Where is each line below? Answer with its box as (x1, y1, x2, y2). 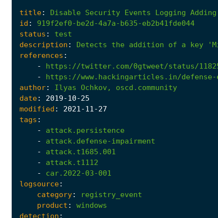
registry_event (81, 190, 142, 199)
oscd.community (116, 83, 177, 92)
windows (76, 200, 107, 210)
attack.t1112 (46, 158, 98, 167)
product (37, 200, 68, 210)
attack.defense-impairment (46, 136, 155, 145)
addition (129, 40, 164, 49)
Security (85, 8, 120, 17)
